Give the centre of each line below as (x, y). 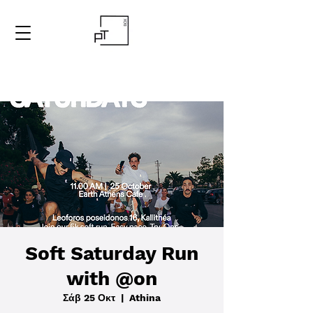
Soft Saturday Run (112, 253)
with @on (112, 278)
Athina (145, 298)
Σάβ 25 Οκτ (89, 298)
